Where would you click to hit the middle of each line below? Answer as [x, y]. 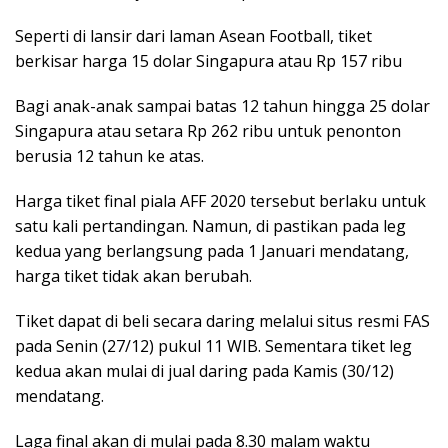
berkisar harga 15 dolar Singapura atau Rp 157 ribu [208, 61]
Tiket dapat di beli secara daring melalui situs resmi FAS [222, 321]
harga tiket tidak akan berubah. [133, 276]
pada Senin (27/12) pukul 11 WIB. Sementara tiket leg [213, 346]
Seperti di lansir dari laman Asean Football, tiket [193, 36]
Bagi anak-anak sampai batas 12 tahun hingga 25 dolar [222, 106]
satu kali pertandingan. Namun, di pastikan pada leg [210, 226]
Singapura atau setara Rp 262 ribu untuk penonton [208, 131]
